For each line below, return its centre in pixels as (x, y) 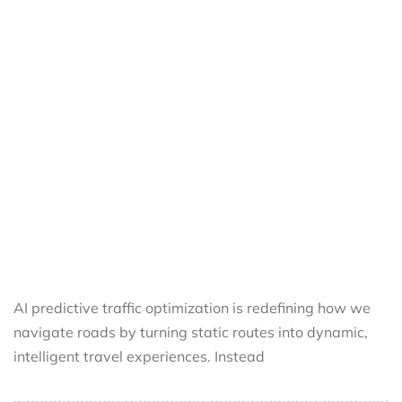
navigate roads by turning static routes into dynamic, (191, 332)
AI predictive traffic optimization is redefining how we (192, 308)
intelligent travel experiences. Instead (139, 357)
